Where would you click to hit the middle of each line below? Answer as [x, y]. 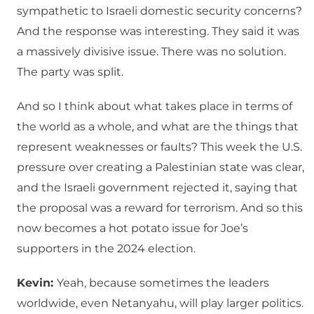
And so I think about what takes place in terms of [155, 107]
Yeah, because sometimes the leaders [163, 283]
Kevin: [37, 283]
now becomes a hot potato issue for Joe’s [132, 228]
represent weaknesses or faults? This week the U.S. [159, 147]
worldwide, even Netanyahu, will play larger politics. [160, 303]
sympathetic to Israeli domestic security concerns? [159, 11]
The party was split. [70, 72]
